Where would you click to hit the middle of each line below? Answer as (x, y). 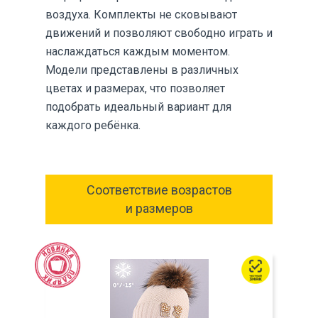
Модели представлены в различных (142, 70)
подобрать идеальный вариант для (138, 107)
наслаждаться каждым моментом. (138, 51)
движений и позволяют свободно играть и (159, 33)
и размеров (159, 208)
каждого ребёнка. (93, 125)
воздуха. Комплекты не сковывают (141, 15)
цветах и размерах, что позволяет (135, 88)
